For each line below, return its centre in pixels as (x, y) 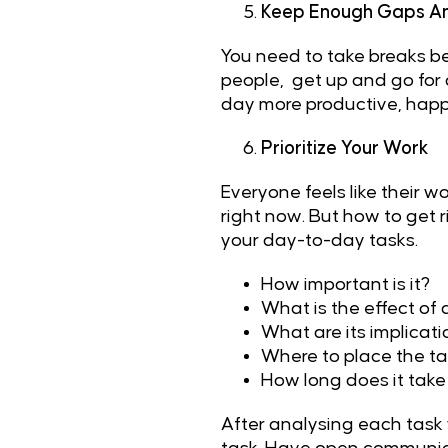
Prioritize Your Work (344, 148)
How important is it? (345, 284)
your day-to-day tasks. (321, 240)
